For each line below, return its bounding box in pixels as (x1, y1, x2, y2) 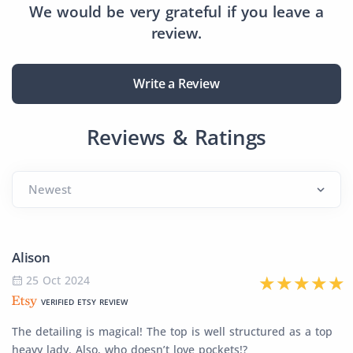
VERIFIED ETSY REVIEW (41, 296, 128, 308)
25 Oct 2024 (26, 273, 90, 288)
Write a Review (133, 75, 220, 93)
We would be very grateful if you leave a (29, 2, 324, 23)
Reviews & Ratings (86, 123, 267, 152)
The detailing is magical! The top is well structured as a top (12, 324, 333, 340)
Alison (12, 248, 50, 267)
